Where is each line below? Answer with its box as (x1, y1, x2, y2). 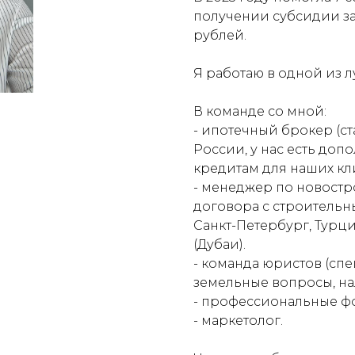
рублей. (193, 27, 246, 43)
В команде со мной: (193, 103, 326, 119)
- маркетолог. (193, 312, 283, 328)
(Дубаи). (193, 236, 246, 252)
